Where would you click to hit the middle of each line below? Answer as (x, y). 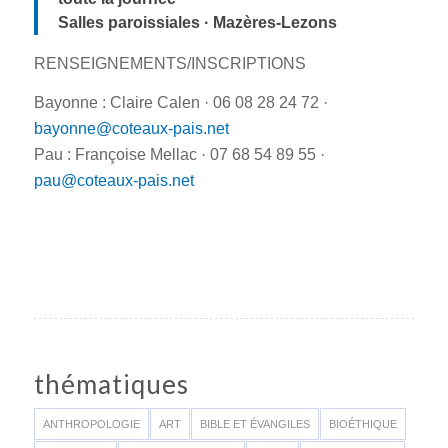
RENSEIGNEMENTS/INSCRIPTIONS (169, 63)
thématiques (111, 383)
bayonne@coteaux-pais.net (131, 129)
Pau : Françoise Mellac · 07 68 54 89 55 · (179, 155)
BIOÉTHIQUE (362, 423)
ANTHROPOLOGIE (91, 423)
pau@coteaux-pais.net (113, 181)
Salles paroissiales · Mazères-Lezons (197, 22)
